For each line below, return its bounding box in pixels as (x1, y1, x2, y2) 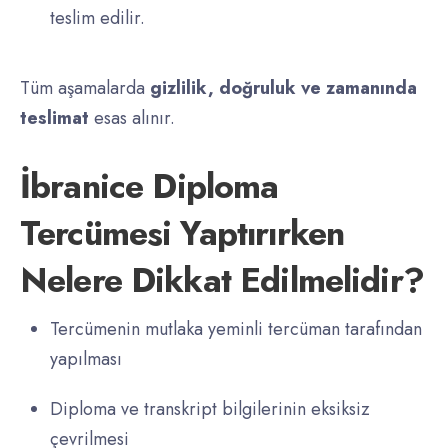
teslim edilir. (50, 5, 145, 32)
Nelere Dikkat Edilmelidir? (20, 256, 424, 306)
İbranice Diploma (20, 162, 279, 212)
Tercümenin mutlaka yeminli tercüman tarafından (50, 316, 422, 343)
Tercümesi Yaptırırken (20, 209, 345, 259)
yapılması (50, 346, 122, 373)
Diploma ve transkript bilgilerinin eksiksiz (50, 396, 370, 423)
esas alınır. (89, 105, 175, 132)
